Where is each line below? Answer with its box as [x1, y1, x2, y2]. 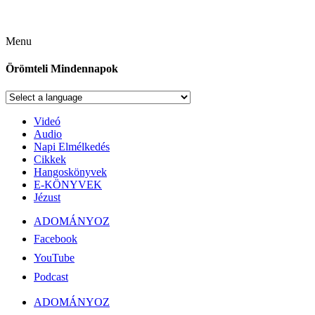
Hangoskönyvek [34, 165, 107, 178]
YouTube [34, 251, 75, 264]
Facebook [34, 232, 77, 245]
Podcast [34, 270, 68, 283]
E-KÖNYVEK [34, 178, 102, 191]
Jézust [34, 191, 60, 203]
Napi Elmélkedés [34, 140, 110, 153]
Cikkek [34, 153, 66, 165]
